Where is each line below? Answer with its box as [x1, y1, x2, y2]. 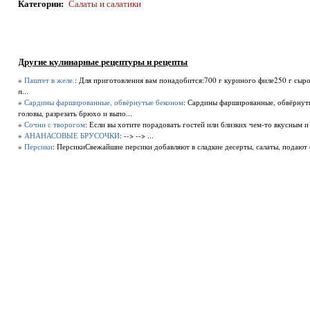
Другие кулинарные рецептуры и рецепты [18, 55, 188, 69]
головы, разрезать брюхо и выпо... [18, 108, 133, 119]
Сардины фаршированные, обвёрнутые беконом [24, 97, 184, 108]
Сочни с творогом [24, 119, 86, 130]
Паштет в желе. [24, 75, 75, 86]
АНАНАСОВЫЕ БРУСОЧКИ [24, 130, 120, 141]
